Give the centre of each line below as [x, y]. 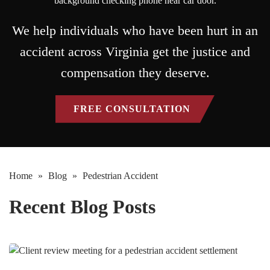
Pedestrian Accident [119, 175]
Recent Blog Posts [82, 206]
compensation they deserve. [135, 72]
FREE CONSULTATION [132, 108]
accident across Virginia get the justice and [135, 51]
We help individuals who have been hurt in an [135, 30]
